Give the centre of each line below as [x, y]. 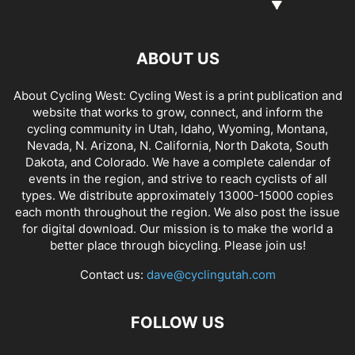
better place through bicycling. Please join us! [177, 245]
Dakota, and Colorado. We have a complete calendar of [177, 162]
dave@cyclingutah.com [211, 274]
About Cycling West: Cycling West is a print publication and [177, 95]
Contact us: [113, 274]
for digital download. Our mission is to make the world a [177, 228]
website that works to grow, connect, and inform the [177, 112]
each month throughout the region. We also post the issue [177, 212]
